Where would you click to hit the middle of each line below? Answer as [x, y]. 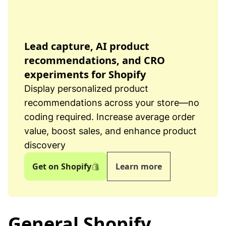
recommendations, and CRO [95, 61]
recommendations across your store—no [112, 103]
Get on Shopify [62, 167]
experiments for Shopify [85, 75]
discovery [45, 145]
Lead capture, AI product [87, 46]
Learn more [139, 167]
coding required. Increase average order [110, 117]
